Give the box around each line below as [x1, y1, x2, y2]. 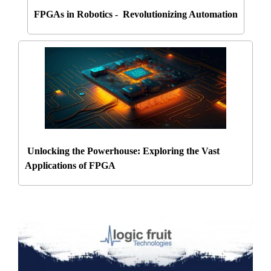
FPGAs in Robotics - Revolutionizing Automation [33, 9, 238, 20]
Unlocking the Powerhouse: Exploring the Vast [25, 146, 220, 157]
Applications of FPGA [25, 160, 116, 171]
